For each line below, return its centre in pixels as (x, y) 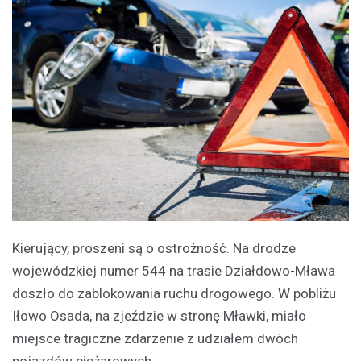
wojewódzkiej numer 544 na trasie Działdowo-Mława (174, 271)
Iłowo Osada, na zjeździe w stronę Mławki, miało (159, 316)
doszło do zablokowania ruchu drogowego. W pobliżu (174, 294)
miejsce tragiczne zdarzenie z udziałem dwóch (155, 339)
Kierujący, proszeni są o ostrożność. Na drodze (154, 249)
